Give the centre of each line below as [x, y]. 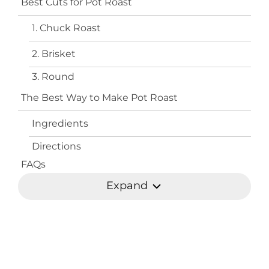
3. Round [53, 77]
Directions [56, 146]
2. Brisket [54, 54]
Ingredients [60, 123]
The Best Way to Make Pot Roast [99, 98]
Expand [128, 186]
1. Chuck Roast [66, 28]
